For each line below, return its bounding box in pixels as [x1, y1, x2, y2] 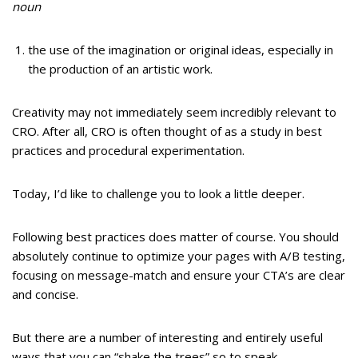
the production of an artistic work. [28, 61, 213, 78]
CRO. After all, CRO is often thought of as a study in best [12, 123, 322, 140]
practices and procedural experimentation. [12, 142, 245, 159]
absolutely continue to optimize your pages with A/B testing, [12, 248, 345, 265]
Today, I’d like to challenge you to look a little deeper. [12, 185, 304, 202]
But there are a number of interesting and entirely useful [12, 329, 323, 346]
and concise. [12, 286, 78, 303]
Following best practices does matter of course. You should [12, 229, 339, 245]
